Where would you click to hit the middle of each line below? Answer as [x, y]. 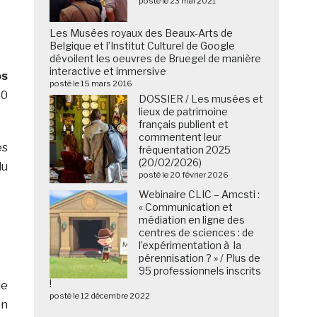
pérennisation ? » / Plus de [200, 258]
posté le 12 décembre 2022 [100, 296]
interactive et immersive [108, 71]
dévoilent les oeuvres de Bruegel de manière [156, 59]
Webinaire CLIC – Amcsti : [200, 195]
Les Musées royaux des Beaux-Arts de [142, 33]
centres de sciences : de [197, 233]
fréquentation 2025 [185, 150]
